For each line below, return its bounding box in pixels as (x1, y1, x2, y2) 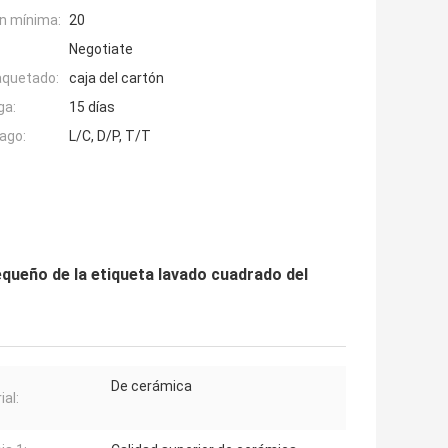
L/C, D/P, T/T (69, 127, 151, 144)
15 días (69, 98, 115, 115)
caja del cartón (69, 69, 164, 86)
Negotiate (69, 40, 133, 57)
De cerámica (111, 377, 192, 394)
